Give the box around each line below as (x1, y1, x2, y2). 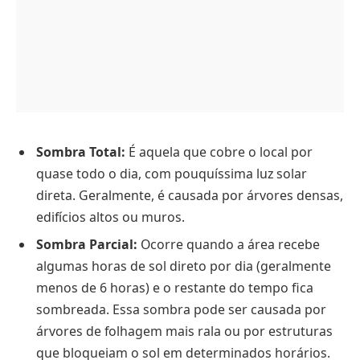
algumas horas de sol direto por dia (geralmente (36, 257, 331, 276)
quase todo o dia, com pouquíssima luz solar (36, 165, 307, 183)
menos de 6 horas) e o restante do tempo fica (36, 279, 313, 297)
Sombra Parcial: (36, 235, 137, 254)
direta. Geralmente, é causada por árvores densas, (36, 186, 343, 205)
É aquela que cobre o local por (125, 143, 313, 162)
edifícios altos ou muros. (36, 208, 185, 227)
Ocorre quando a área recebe (137, 235, 320, 254)
